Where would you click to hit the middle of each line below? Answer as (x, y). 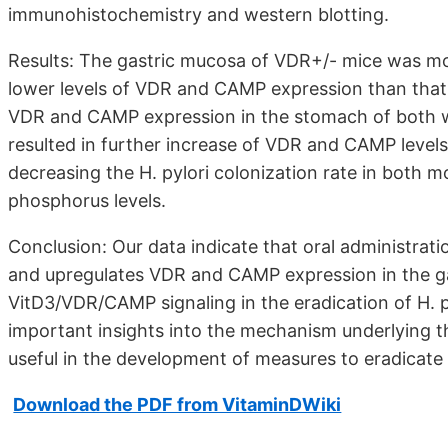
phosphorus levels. (87, 200)
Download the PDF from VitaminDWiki (177, 404)
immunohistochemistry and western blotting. (198, 14)
